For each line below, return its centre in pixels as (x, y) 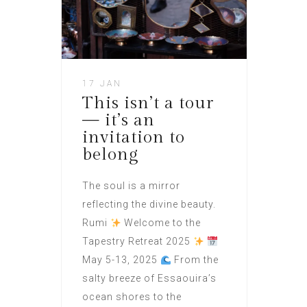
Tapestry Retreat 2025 (138, 242)
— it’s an (119, 121)
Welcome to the (161, 223)
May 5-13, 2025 (121, 260)
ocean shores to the (132, 297)
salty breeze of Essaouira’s (149, 279)
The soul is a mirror (131, 186)
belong (110, 155)
